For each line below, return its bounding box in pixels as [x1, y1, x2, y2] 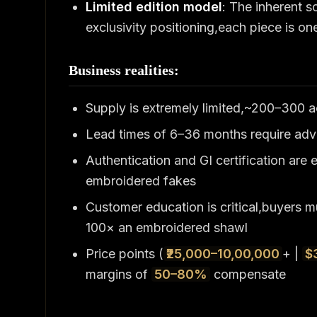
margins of [86, 267, 151, 282]
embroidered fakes [86, 173, 196, 188]
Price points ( [86, 246, 163, 261]
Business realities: [69, 62, 179, 78]
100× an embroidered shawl [86, 220, 248, 235]
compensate [210, 267, 286, 282]
